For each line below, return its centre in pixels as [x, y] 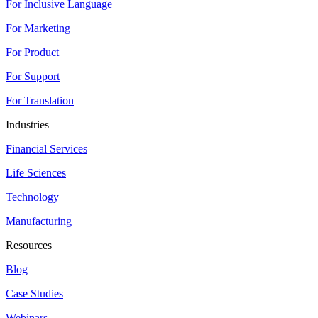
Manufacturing [39, 221]
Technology [32, 197]
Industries [27, 124]
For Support [33, 76]
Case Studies [34, 293]
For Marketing [38, 28]
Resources [29, 245]
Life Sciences [36, 172]
